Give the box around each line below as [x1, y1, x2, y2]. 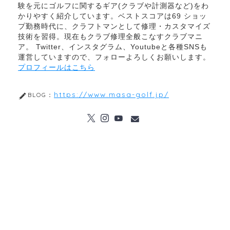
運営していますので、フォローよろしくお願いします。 [18, 53, 210, 62]
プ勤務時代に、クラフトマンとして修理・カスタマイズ [18, 23, 210, 31]
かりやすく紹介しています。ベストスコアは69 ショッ [18, 12, 207, 21]
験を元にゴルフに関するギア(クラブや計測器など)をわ [18, 2, 209, 10]
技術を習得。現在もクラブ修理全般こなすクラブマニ [18, 33, 203, 41]
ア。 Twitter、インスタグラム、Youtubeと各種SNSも [18, 43, 207, 51]
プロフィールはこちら [18, 64, 95, 72]
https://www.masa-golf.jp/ [54, 90, 169, 99]
